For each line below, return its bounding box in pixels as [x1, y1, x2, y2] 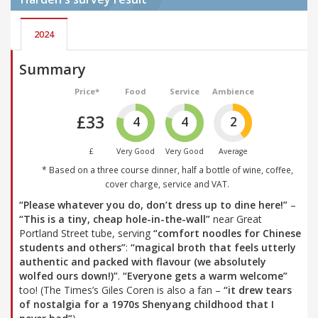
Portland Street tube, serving [19, 226, 153, 240]
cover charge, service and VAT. [105, 177, 229, 190]
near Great [210, 212, 262, 226]
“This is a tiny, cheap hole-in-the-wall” [19, 212, 210, 226]
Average [218, 146, 248, 156]
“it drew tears [224, 283, 292, 297]
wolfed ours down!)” [19, 268, 118, 283]
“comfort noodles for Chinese [153, 226, 301, 240]
